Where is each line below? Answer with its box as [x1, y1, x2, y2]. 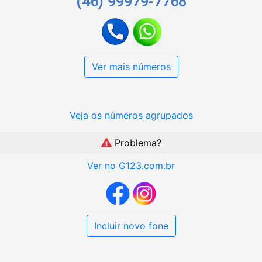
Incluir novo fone [94, 220, 168, 232]
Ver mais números [91, 61, 171, 73]
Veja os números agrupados [69, 109, 193, 122]
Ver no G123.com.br [87, 160, 175, 172]
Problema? [111, 137, 161, 149]
